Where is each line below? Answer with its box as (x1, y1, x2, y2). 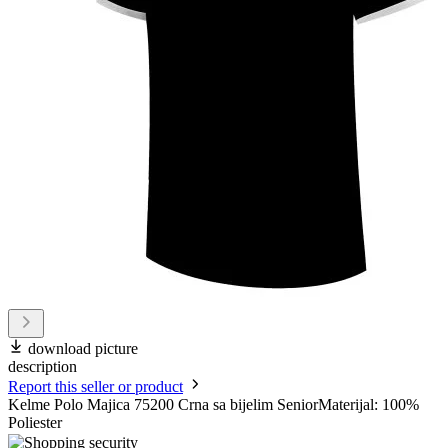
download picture (28, 340, 138, 358)
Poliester (8, 414, 62, 432)
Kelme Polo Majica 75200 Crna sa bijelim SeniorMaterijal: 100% (8, 396, 419, 414)
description (8, 358, 77, 376)
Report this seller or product (8, 378, 183, 396)
